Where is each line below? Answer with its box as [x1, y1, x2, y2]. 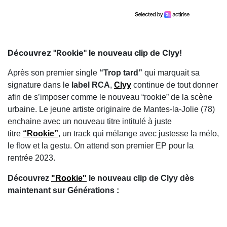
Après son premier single [8, 68, 99, 78]
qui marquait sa [142, 68, 200, 78]
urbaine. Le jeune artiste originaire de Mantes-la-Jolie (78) [8, 105, 215, 114]
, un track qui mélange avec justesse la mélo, [58, 129, 219, 138]
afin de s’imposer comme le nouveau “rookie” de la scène [8, 93, 212, 102]
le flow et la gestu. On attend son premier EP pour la [8, 141, 194, 150]
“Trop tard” [99, 68, 142, 78]
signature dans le [8, 81, 71, 90]
